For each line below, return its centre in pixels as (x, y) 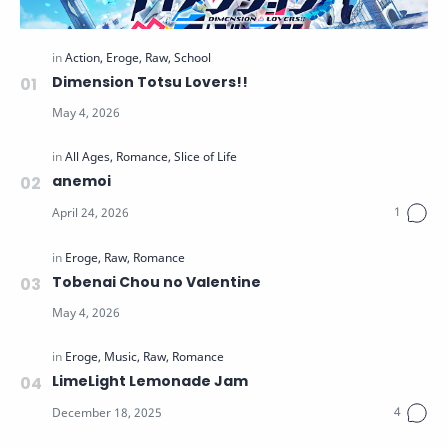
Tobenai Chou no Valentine (156, 281)
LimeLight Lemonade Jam (150, 380)
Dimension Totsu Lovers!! (150, 81)
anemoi (81, 180)
